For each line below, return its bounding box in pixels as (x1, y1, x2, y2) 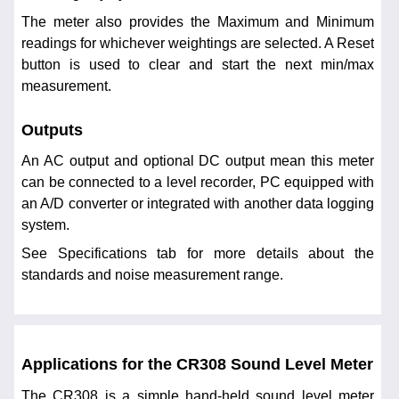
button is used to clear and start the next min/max (21, 57, 374, 73)
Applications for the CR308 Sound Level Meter (21, 355, 373, 374)
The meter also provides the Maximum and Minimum (21, 14, 374, 30)
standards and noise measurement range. (21, 266, 283, 282)
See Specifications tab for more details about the (21, 245, 374, 261)
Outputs (21, 120, 83, 139)
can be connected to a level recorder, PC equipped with (21, 174, 374, 190)
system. (21, 216, 69, 232)
